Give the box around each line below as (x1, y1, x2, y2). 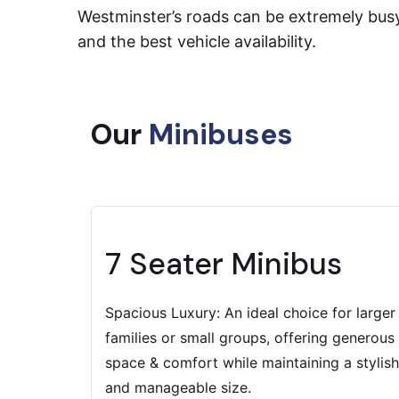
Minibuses (149, 116, 293, 153)
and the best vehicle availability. (77, 32, 316, 51)
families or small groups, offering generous (105, 329, 395, 346)
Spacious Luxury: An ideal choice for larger (105, 304, 395, 322)
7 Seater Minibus (105, 244, 342, 284)
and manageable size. (105, 379, 251, 396)
